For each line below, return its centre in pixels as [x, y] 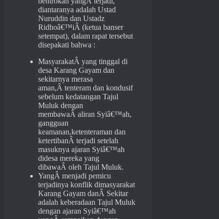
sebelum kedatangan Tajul [78, 97]
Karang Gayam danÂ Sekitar [83, 194]
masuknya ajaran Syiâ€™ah [81, 150]
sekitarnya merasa [66, 79]
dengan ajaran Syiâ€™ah [77, 211]
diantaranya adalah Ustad [77, 10]
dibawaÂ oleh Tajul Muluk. [81, 167]
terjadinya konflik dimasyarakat [87, 185]
